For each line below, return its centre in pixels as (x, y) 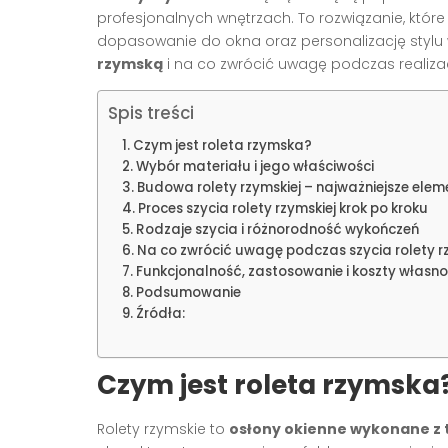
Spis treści (151, 112)
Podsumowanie (188, 292)
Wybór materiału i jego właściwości (254, 166)
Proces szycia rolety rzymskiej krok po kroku (282, 208)
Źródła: (160, 313)
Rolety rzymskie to (163, 428)
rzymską (130, 63)
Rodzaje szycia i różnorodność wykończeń (277, 229)
